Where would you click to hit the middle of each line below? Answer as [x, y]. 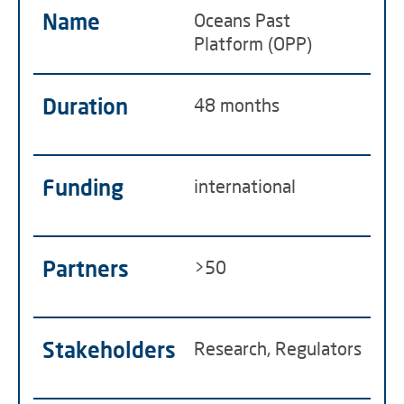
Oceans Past [242, 20]
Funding [83, 187]
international [245, 186]
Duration [85, 106]
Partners [86, 268]
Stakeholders [109, 349]
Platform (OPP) [253, 43]
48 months [237, 105]
